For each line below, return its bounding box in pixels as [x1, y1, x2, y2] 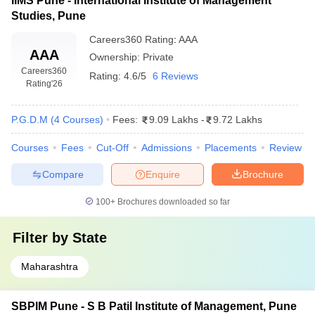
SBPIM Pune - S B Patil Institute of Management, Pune [11, 300, 297, 312]
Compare [41, 168, 84, 180]
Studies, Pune [11, 10, 86, 22]
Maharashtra [21, 261, 78, 272]
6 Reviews [153, 70, 198, 82]
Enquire [146, 168, 180, 180]
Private [143, 51, 174, 63]
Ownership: [89, 51, 143, 63]
